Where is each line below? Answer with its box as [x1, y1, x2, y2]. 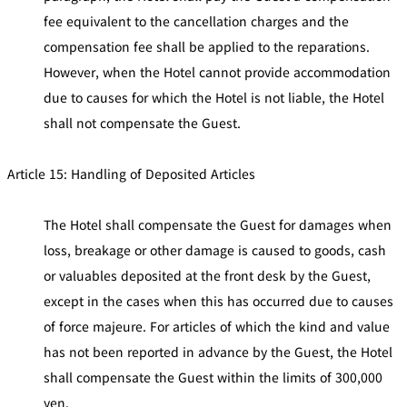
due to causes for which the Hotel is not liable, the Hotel [44, 87, 384, 106]
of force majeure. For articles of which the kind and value [44, 316, 390, 335]
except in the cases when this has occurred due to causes [44, 291, 393, 310]
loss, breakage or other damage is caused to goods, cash [44, 240, 386, 259]
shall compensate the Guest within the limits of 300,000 [44, 367, 382, 386]
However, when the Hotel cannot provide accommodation [44, 62, 391, 81]
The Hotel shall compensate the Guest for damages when [44, 214, 392, 233]
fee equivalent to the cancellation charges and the [44, 11, 349, 30]
